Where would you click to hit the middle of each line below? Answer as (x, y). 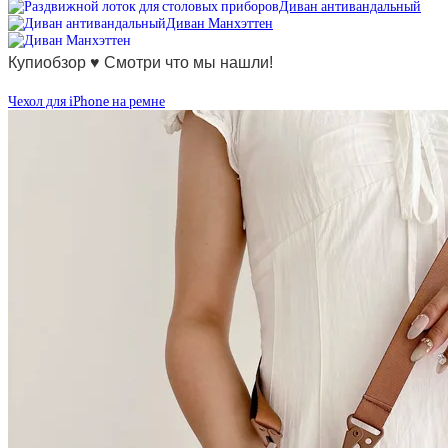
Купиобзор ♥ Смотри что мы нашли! (140, 62)
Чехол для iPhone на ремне (86, 101)
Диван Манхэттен (219, 24)
